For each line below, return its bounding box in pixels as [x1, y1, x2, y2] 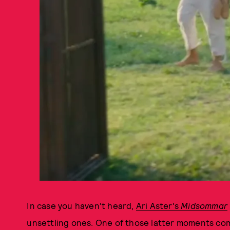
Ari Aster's [136, 200, 181, 210]
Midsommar [181, 200, 228, 210]
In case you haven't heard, [27, 200, 136, 210]
